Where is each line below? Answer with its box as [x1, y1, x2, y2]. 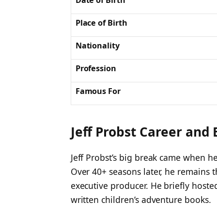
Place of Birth [75, 17, 127, 29]
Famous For [75, 86, 121, 97]
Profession [75, 63, 117, 74]
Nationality [75, 40, 120, 51]
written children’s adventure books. [70, 194, 211, 206]
